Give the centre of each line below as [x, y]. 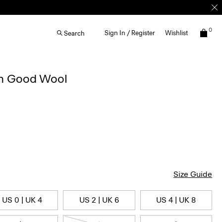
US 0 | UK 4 [22, 200]
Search [74, 33]
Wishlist [176, 33]
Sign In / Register [130, 33]
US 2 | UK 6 [99, 200]
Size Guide [193, 174]
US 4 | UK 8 [176, 200]
